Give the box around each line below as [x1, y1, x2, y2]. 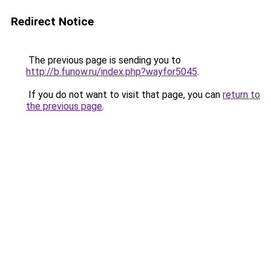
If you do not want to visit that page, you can [26, 89, 223, 100]
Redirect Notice [11, 15, 94, 28]
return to [223, 89, 260, 100]
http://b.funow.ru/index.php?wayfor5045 [26, 66, 197, 77]
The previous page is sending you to [26, 54, 181, 66]
